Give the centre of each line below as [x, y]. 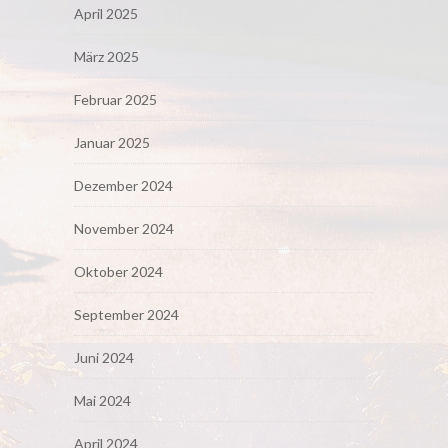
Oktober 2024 [118, 271]
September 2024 [126, 314]
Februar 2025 [115, 99]
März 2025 [106, 56]
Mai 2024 [102, 400]
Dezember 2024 [123, 185]
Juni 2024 [104, 357]
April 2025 [106, 13]
